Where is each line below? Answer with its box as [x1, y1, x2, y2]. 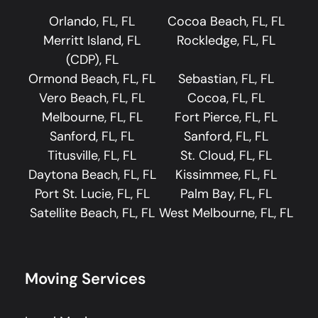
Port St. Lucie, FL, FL [34, 185, 150, 202]
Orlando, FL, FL [49, 12, 135, 30]
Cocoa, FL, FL [187, 89, 265, 106]
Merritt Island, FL [43, 31, 141, 49]
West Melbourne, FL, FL [159, 204, 293, 221]
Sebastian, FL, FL [178, 70, 274, 87]
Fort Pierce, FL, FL [175, 108, 278, 126]
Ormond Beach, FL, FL [28, 70, 155, 87]
